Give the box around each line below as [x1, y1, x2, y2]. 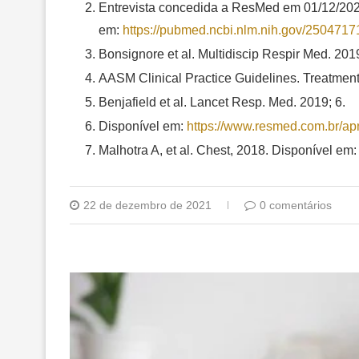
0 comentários [260, 198, 332, 212]
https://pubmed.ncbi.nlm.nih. [123, 22, 281, 37]
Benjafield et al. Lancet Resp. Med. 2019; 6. [99, 95, 345, 109]
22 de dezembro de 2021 [83, 198, 212, 212]
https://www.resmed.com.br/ [187, 119, 342, 133]
